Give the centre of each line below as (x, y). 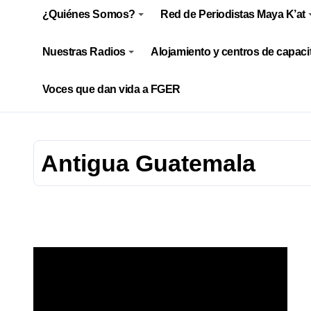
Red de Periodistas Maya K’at (233, 14)
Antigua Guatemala (148, 163)
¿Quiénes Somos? (89, 14)
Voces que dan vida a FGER (111, 89)
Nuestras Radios (84, 52)
